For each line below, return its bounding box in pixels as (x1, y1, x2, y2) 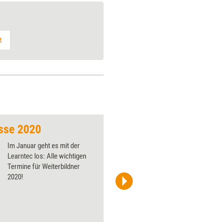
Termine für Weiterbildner (7, 162, 80, 171)
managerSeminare (126, 182, 164, 189)
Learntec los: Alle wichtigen (7, 151, 86, 161)
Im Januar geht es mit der (7, 141, 80, 150)
